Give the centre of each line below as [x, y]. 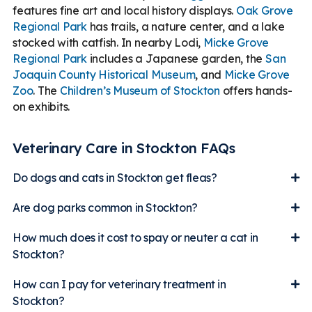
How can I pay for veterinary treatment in [119, 284]
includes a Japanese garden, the [176, 58]
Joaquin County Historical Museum [104, 74]
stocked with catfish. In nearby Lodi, [108, 42]
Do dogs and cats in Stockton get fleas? [115, 177]
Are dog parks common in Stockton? [105, 207]
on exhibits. [41, 106]
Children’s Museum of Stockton [140, 90]
